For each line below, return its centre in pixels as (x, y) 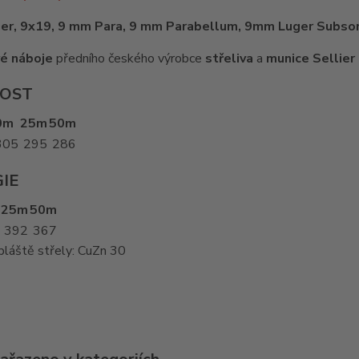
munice (287, 58)
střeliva (229, 58)
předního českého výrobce (129, 58)
